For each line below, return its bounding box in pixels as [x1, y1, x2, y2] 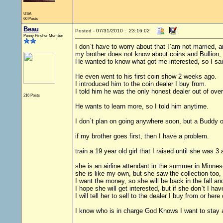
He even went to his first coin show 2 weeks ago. [75, 73, 217, 80]
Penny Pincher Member [23, 33, 63, 38]
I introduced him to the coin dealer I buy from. [75, 80, 207, 88]
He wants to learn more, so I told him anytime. [75, 103, 209, 110]
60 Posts [23, 16, 38, 21]
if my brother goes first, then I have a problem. [75, 132, 209, 140]
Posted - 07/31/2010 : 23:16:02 [75, 28, 150, 33]
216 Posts [23, 93, 40, 98]
